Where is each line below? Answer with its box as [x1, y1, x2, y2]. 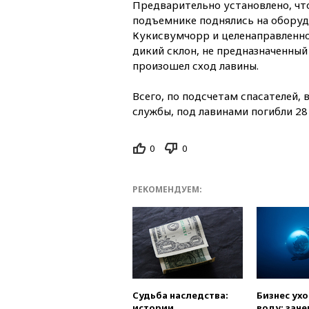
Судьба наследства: [132, 289, 228, 302]
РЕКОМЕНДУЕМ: [132, 183, 202, 196]
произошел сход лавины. [132, 58, 259, 72]
